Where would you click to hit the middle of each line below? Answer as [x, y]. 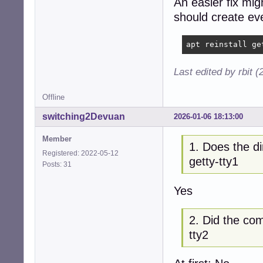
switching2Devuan [84, 117]
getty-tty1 [213, 162]
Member [57, 139]
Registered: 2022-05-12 [80, 154]
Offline [53, 97]
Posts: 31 [59, 165]
